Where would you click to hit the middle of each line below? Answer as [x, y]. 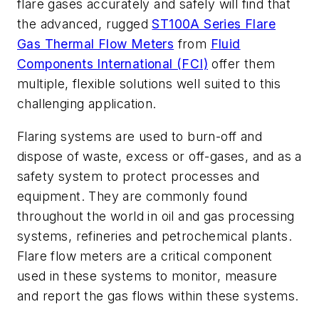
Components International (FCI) [113, 64]
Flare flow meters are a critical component [145, 256]
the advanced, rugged [85, 24]
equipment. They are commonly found [132, 197]
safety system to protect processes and [138, 177]
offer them [242, 64]
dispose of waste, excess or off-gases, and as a [159, 157]
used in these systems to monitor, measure [147, 276]
